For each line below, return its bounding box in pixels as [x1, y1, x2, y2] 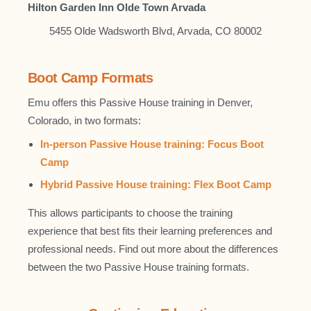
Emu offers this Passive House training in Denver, [28, 96, 253, 108]
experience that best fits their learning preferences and [28, 225, 272, 237]
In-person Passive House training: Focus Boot [40, 138, 264, 150]
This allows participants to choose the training [28, 207, 233, 219]
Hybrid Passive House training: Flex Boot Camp [40, 178, 271, 190]
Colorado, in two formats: [28, 115, 141, 126]
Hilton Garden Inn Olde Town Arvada [28, 1, 205, 13]
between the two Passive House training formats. [28, 261, 249, 273]
